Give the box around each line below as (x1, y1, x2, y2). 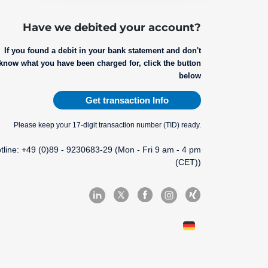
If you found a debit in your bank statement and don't (4, 45, 201, 55)
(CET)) (175, 157, 201, 167)
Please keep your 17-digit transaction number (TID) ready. (13, 120, 201, 129)
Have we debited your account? (22, 20, 201, 34)
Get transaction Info (85, 95, 169, 105)
